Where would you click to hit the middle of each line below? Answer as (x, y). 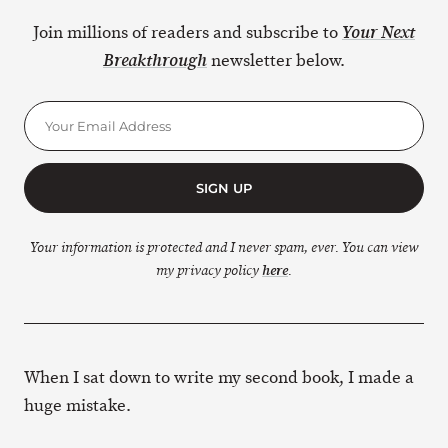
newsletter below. (276, 60)
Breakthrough (155, 61)
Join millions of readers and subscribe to (187, 32)
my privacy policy (209, 270)
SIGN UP (224, 187)
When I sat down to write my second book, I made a (219, 377)
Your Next (378, 33)
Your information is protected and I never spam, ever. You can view (224, 247)
